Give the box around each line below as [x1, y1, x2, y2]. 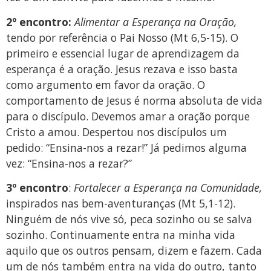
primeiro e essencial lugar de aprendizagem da [6, 45, 240, 60]
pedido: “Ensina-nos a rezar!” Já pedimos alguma [6, 140, 247, 155]
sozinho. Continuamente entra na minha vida [6, 227, 235, 242]
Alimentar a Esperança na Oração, [74, 14, 237, 29]
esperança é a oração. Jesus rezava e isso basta [6, 61, 238, 76]
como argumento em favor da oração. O [6, 77, 205, 92]
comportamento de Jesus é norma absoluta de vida [6, 93, 263, 108]
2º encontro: [6, 14, 71, 29]
